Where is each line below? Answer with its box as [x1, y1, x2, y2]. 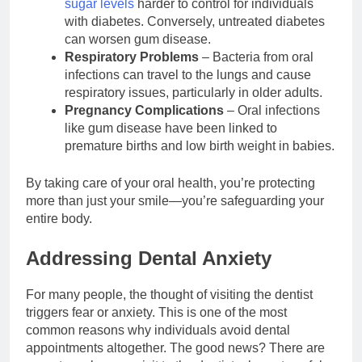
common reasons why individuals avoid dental [26, 322, 290, 337]
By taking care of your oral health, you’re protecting [26, 176, 315, 190]
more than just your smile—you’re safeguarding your [26, 194, 324, 208]
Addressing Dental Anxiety [26, 247, 271, 269]
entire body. [26, 212, 92, 225]
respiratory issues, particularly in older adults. [65, 86, 322, 99]
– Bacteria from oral [199, 50, 314, 64]
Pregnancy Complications [65, 103, 224, 117]
